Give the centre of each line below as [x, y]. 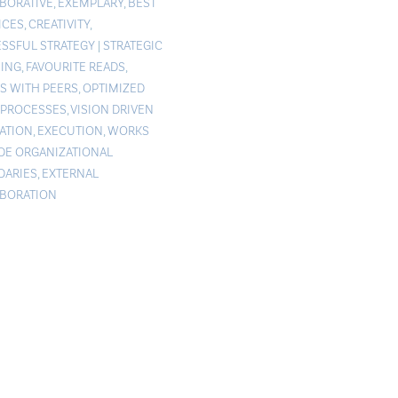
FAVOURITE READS [75, 67]
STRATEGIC [132, 45]
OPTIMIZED [113, 88]
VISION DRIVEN [111, 109]
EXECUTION [70, 131]
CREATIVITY [59, 24]
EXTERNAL [70, 173]
